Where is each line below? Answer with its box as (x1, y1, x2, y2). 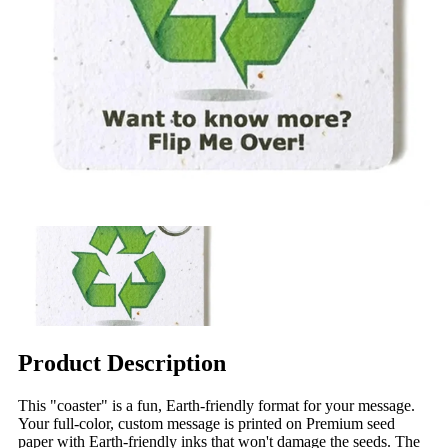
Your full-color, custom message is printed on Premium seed (18, 414, 395, 432)
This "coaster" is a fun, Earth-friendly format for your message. (18, 396, 415, 414)
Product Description (18, 349, 226, 376)
